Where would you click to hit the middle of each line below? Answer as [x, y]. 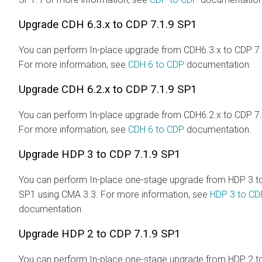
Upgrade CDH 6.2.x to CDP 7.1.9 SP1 [108, 89]
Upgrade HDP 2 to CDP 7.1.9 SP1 [100, 234]
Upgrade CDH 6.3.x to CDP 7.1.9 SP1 [108, 24]
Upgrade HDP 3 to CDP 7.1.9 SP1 [100, 154]
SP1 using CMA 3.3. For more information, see [114, 194]
